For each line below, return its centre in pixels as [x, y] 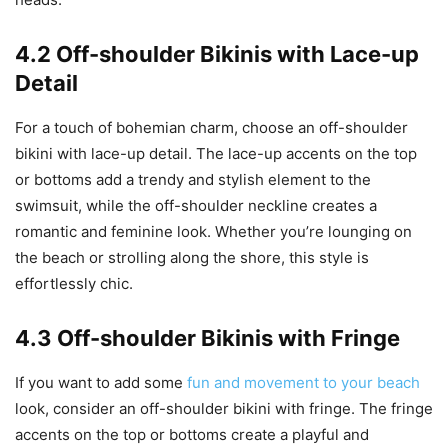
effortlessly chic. [74, 284]
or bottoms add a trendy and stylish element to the [193, 180]
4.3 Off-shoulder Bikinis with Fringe [207, 338]
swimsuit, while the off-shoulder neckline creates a [196, 206]
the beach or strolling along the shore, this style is [192, 258]
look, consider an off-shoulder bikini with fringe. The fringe [224, 409]
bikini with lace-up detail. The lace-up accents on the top [216, 154]
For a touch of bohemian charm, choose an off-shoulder [211, 128]
